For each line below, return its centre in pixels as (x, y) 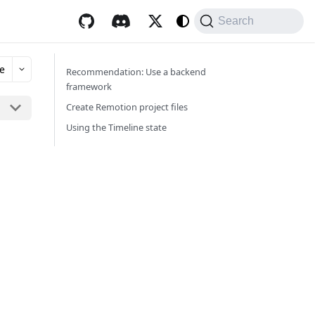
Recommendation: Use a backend (136, 72)
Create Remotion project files (127, 107)
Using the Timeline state (116, 127)
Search (236, 21)
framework (89, 86)
